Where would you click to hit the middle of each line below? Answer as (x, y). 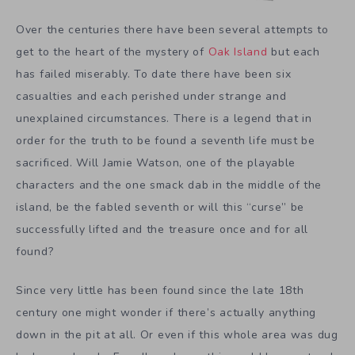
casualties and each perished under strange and (151, 96)
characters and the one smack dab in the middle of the (169, 185)
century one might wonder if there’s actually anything (166, 312)
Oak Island (238, 52)
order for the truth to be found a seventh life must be (166, 140)
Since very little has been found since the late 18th (160, 290)
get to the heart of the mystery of (112, 52)
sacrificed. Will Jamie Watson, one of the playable (156, 162)
